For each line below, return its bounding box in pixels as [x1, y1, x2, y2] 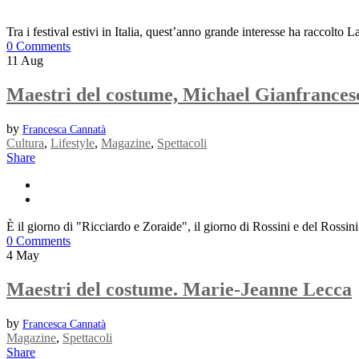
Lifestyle [50, 136, 95, 151]
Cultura [6, 136, 44, 151]
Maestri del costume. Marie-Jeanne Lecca [6, 279, 352, 301]
